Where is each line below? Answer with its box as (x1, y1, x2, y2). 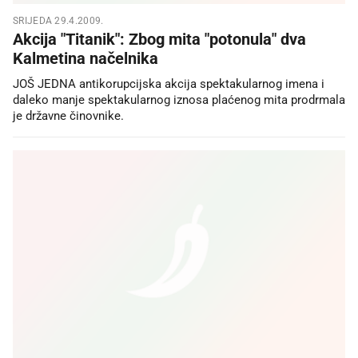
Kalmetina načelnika (13, 48, 158, 68)
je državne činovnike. (13, 108, 124, 123)
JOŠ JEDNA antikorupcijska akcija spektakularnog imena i (13, 76, 324, 91)
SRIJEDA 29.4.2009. (13, 14, 104, 26)
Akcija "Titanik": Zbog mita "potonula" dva (13, 29, 306, 49)
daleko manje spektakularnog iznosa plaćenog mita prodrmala (13, 92, 345, 107)
